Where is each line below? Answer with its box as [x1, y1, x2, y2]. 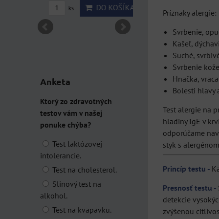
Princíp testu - [163, 164, 210, 174]
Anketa [40, 76, 70, 88]
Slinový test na [50, 179, 101, 189]
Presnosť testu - [163, 183, 216, 193]
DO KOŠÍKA [83, 2, 125, 13]
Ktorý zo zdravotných [40, 96, 112, 107]
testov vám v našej [40, 108, 102, 118]
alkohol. [40, 191, 67, 201]
